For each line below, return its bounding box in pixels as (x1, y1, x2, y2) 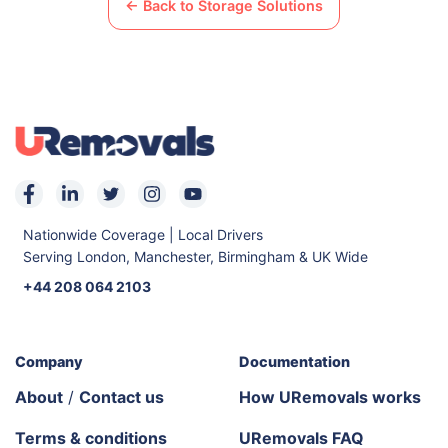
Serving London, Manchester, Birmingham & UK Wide (23, 248, 368, 265)
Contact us (79, 387, 164, 407)
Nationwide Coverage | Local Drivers (23, 226, 263, 243)
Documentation (239, 353, 350, 370)
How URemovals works (239, 387, 421, 407)
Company (15, 353, 83, 370)
